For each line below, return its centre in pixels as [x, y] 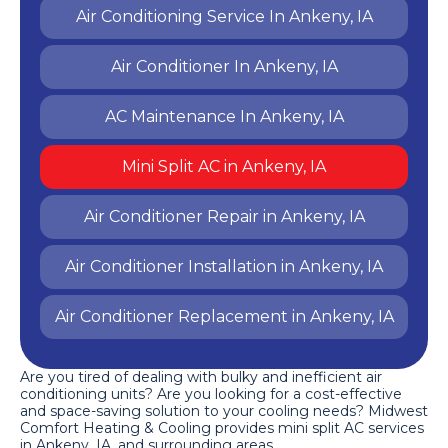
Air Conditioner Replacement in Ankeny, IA [224, 317]
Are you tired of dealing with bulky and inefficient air [201, 377]
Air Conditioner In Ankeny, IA [224, 67]
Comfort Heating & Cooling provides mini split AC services [222, 428]
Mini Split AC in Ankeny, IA [224, 167]
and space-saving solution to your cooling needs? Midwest [224, 411]
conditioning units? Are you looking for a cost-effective [211, 394]
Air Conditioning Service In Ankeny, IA [224, 17]
